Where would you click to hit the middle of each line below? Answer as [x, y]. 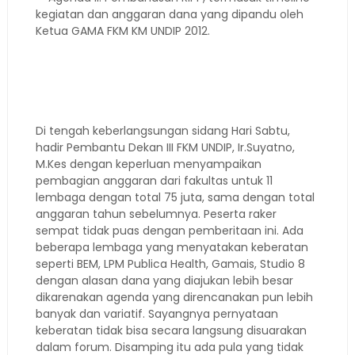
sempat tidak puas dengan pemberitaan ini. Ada [169, 231]
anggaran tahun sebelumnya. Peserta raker [156, 214]
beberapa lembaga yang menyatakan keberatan [172, 247]
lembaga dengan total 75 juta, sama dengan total [175, 197]
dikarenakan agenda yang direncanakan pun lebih [174, 297]
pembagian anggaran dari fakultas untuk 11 [154, 181]
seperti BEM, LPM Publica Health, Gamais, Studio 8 [170, 264]
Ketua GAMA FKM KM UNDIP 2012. [122, 31]
